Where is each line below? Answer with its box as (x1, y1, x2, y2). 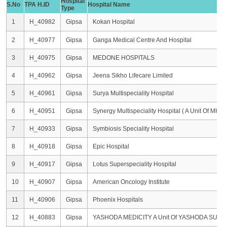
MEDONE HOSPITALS (93, 54, 155, 62)
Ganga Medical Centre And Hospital (93, 36, 192, 44)
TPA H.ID (24, 1, 50, 9)
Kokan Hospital (93, 18, 135, 26)
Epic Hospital (93, 143, 129, 150)
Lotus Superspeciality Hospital (93, 161, 176, 168)
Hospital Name (88, 1, 130, 9)
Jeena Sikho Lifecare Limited (93, 72, 173, 80)
